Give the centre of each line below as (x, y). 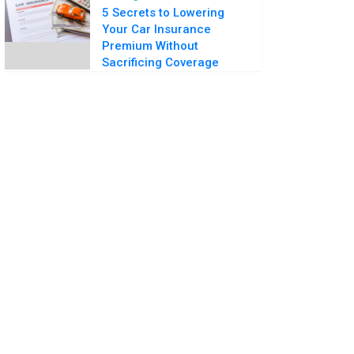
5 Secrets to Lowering (163, 13)
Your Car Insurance (156, 29)
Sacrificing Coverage (160, 62)
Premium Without (150, 46)
